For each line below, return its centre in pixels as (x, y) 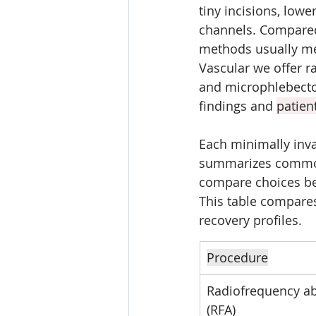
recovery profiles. (250, 220)
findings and (238, 106)
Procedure (237, 257)
